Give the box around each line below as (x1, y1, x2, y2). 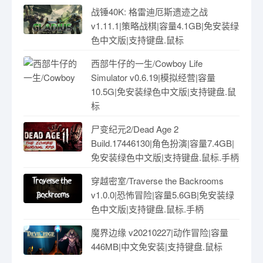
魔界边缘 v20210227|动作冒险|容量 (91, 225, 228, 238)
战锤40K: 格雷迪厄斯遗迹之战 (91, 5, 208, 18)
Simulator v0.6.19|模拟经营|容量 (91, 70, 215, 83)
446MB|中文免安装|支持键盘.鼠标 (91, 240, 222, 252)
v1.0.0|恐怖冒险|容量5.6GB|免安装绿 (91, 188, 234, 201)
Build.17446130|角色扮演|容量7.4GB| (91, 136, 234, 149)
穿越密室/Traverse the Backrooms (91, 174, 224, 187)
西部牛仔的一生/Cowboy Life (91, 56, 203, 69)
